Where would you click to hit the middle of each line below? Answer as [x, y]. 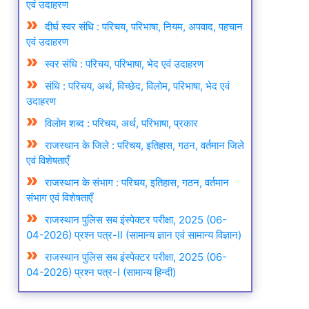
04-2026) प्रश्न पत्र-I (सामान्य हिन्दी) [101, 272]
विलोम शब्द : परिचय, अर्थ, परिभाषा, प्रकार [121, 123]
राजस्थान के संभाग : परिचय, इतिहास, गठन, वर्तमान [137, 183]
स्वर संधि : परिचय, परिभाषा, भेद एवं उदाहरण [124, 64]
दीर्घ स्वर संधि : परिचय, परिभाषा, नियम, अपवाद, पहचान [143, 27]
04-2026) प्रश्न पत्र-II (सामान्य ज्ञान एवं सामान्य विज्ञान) [133, 235]
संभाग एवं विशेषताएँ [59, 198]
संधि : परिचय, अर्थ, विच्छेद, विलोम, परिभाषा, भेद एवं [137, 86]
